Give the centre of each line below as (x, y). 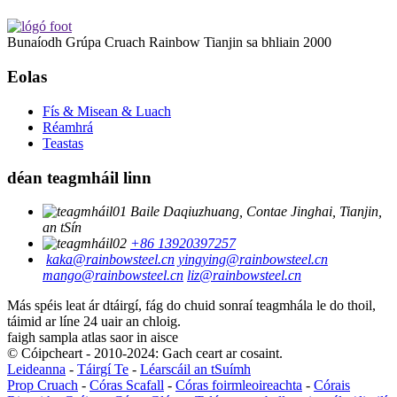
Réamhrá (68, 127)
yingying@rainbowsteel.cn (253, 260)
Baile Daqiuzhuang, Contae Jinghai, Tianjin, (256, 212)
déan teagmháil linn (79, 177)
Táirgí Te (103, 370)
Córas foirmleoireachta (239, 385)
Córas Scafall (127, 385)
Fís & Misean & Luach (107, 111)
